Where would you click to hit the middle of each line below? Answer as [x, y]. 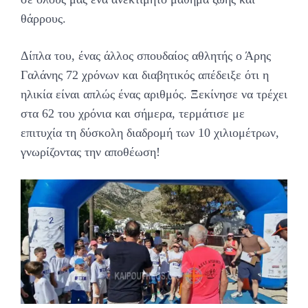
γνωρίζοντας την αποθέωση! [90, 152]
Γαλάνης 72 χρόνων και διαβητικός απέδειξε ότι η [145, 75]
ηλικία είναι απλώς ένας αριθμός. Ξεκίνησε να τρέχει [154, 94]
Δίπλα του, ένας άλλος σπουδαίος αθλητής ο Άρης [146, 55]
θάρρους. [43, 18]
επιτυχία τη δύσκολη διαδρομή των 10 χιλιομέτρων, [150, 132]
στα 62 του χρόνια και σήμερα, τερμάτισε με [133, 113]
